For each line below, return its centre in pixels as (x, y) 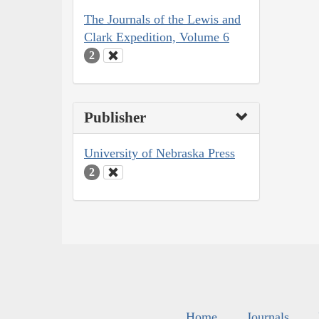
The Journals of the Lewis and (162, 19)
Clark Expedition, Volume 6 (157, 37)
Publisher (115, 118)
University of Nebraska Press (159, 153)
